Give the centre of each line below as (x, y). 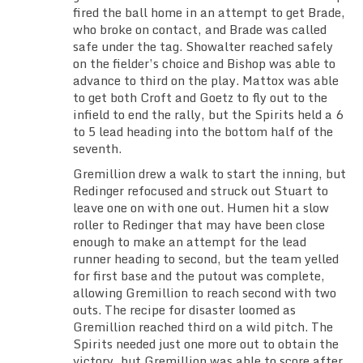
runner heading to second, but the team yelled (206, 259)
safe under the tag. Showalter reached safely (203, 47)
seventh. (97, 149)
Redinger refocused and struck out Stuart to (201, 191)
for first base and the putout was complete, (199, 276)
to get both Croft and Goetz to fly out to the (200, 98)
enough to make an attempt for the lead (190, 242)
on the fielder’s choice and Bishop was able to (204, 64)
